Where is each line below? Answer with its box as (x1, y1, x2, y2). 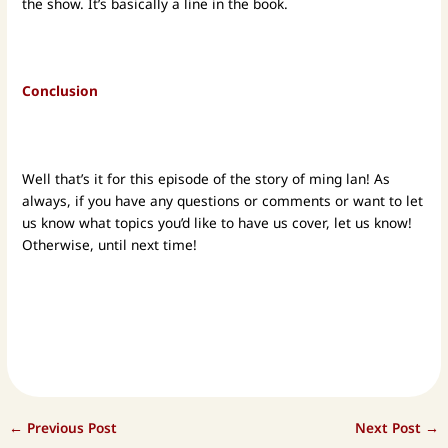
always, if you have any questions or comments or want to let (22, 191, 424, 211)
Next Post (354, 418, 425, 438)
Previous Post (23, 418, 118, 438)
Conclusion (22, 81, 99, 101)
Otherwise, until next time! (22, 235, 198, 255)
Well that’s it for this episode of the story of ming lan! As (22, 169, 391, 189)
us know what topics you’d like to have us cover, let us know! (22, 213, 413, 233)
